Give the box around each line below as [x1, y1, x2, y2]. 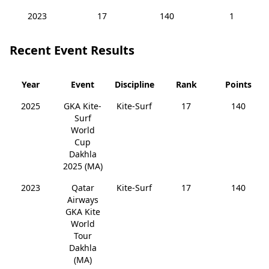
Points [225, 79, 252, 90]
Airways [67, 194, 98, 205]
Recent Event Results [10, 42, 134, 58]
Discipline [114, 79, 154, 90]
